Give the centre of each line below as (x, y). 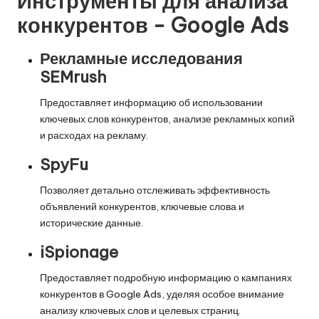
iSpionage (79, 252)
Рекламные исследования (141, 58)
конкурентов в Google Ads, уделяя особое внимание (162, 294)
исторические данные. (91, 223)
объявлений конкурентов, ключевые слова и (142, 206)
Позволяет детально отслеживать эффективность (155, 190)
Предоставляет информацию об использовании (151, 102)
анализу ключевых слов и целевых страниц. (140, 310)
